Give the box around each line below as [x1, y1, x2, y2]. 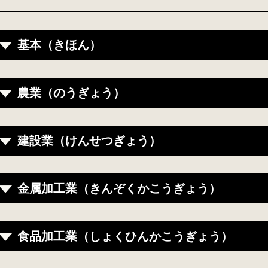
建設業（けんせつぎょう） [17, 134, 161, 148]
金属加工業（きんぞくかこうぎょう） [17, 182, 221, 196]
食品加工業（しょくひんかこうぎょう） [17, 230, 233, 243]
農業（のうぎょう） [17, 86, 125, 100]
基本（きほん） [17, 38, 101, 52]
